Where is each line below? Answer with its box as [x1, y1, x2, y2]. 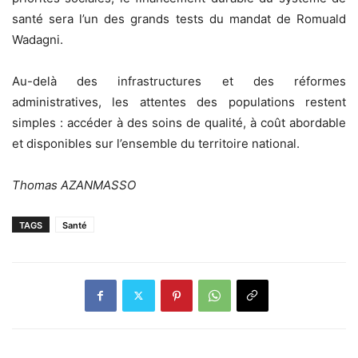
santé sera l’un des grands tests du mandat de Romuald [12, 10, 346, 26]
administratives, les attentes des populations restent [12, 93, 346, 109]
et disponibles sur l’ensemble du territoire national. [12, 135, 300, 151]
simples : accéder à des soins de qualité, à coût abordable [12, 114, 346, 130]
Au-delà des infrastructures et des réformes [12, 73, 346, 89]
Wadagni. [12, 31, 63, 47]
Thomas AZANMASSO [12, 177, 136, 193]
